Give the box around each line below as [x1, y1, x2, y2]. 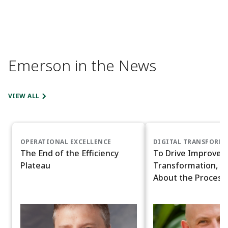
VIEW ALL [8, 92, 40, 101]
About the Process [153, 172, 226, 184]
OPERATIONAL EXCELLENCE [20, 137, 111, 147]
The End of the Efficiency [20, 148, 119, 159]
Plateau [20, 160, 50, 172]
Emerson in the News [8, 55, 156, 76]
